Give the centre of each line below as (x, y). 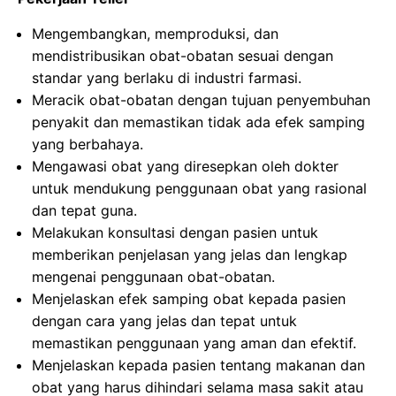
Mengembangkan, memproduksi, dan (155, 34)
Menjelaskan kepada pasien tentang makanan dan (198, 365)
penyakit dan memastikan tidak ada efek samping (198, 122)
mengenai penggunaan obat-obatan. (153, 277)
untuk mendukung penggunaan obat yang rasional (199, 188)
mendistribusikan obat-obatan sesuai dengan (183, 56)
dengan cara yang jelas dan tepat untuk (164, 321)
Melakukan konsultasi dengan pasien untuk (175, 232)
